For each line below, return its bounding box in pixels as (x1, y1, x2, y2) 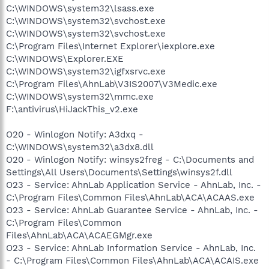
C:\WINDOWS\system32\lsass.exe (6, 2, 154, 14)
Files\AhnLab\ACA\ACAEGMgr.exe (6, 229, 153, 241)
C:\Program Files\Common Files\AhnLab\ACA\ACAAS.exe (6, 192, 255, 203)
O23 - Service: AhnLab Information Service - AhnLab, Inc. (6, 242, 256, 253)
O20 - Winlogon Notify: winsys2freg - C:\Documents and (6, 154, 254, 165)
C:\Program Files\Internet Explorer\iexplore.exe (6, 40, 215, 52)
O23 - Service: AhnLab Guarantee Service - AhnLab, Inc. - (6, 204, 258, 216)
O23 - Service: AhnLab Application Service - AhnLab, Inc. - (6, 179, 261, 190)
